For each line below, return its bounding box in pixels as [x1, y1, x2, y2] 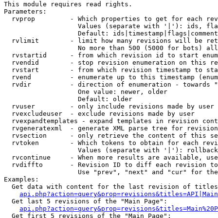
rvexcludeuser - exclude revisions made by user [4, 110, 195, 117]
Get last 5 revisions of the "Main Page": [4, 198, 167, 205]
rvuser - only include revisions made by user [4, 103, 214, 110]
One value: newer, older [4, 88, 167, 95]
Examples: [4, 176, 39, 183]
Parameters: [4, 8, 47, 15]
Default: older [4, 95, 132, 103]
